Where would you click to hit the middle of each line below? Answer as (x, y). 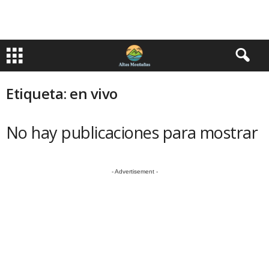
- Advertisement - (134, 171)
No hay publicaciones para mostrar (132, 132)
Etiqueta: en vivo (62, 93)
